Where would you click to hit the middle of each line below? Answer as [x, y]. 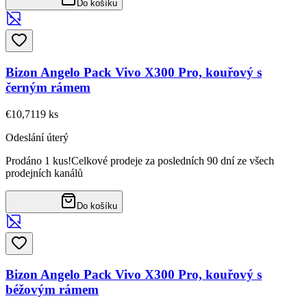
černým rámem [48, 87]
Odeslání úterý [37, 137]
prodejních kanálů [44, 173]
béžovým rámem [52, 290]
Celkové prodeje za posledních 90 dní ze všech [173, 160]
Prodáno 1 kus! [38, 160]
